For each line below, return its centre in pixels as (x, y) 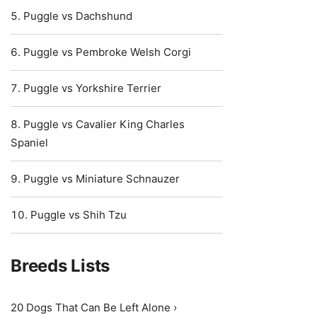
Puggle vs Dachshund (78, 16)
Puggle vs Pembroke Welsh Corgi (107, 52)
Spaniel (29, 143)
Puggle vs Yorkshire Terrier (92, 88)
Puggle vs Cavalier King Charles (104, 124)
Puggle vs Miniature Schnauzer (102, 179)
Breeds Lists (60, 266)
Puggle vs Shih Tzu (79, 215)
